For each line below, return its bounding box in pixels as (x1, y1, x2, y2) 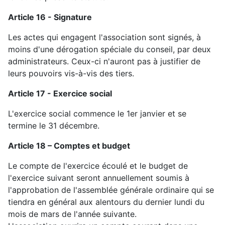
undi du (176, 197, 204, 207)
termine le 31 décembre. (8, 121, 102, 131)
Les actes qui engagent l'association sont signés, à (8, 32, 201, 43)
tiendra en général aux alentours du (8, 197, 145, 207)
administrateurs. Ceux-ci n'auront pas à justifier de (8, 56, 200, 67)
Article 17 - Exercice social (8, 88, 112, 99)
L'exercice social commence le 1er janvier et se (8, 108, 186, 119)
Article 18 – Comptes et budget (8, 141, 130, 151)
